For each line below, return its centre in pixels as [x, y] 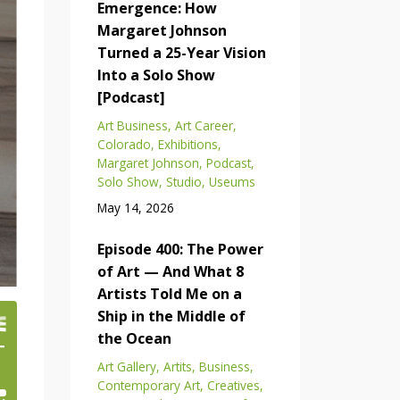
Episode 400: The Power [180, 249]
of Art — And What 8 [170, 271]
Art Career [204, 125]
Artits [177, 366]
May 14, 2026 [135, 207]
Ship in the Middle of [171, 316]
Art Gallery [126, 366]
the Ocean [134, 338]
